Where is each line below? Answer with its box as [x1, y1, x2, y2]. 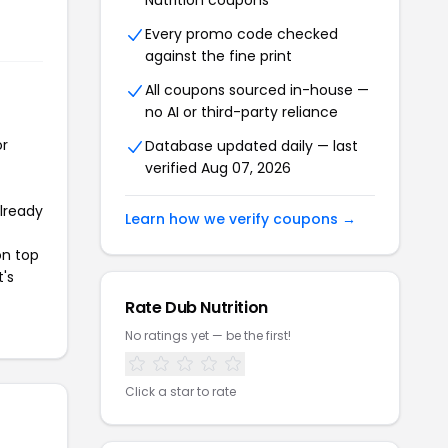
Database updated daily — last [145, 136, 358, 157]
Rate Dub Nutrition [125, 296, 268, 320]
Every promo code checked [145, 24, 338, 45]
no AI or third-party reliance [145, 102, 338, 123]
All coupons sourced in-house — [145, 80, 369, 101]
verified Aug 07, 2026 [145, 158, 291, 179]
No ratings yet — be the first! [125, 327, 291, 345]
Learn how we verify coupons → [125, 209, 356, 230]
